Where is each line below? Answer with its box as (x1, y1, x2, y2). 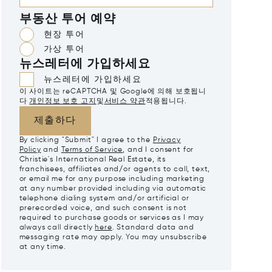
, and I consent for (123, 146, 194, 154)
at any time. (19, 243, 66, 251)
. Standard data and (112, 224, 194, 232)
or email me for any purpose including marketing (19, 175, 205, 183)
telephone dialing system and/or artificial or (19, 195, 189, 203)
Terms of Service (61, 146, 123, 154)
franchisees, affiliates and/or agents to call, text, (19, 166, 211, 174)
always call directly (19, 224, 95, 232)
